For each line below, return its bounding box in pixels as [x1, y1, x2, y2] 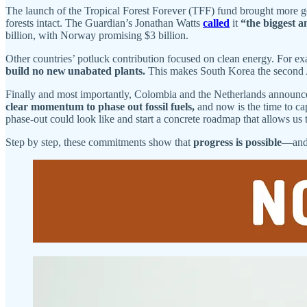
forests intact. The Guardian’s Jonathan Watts [5, 16, 203, 29]
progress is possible [193, 136, 282, 148]
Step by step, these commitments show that [5, 136, 193, 148]
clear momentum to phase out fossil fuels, [5, 100, 197, 112]
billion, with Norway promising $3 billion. [5, 29, 188, 41]
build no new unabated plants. [5, 64, 148, 77]
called [203, 16, 230, 29]
